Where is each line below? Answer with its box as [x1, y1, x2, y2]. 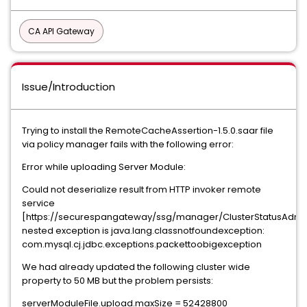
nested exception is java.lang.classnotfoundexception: [22, 224, 265, 237]
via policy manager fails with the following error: [22, 138, 234, 151]
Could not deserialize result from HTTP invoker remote [22, 183, 261, 196]
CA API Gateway [28, 25, 95, 37]
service [22, 197, 55, 210]
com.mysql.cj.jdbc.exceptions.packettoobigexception [22, 238, 262, 251]
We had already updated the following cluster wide [22, 260, 250, 273]
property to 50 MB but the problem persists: [22, 274, 213, 287]
